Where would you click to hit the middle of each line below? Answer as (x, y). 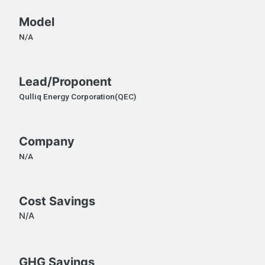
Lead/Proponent (65, 81)
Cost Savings (57, 201)
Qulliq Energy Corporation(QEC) (77, 96)
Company (46, 142)
